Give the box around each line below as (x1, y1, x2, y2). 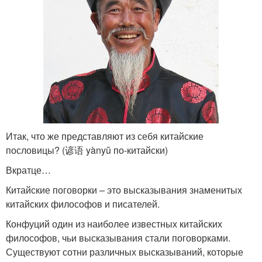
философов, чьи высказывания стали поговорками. (6, 230, 230, 244)
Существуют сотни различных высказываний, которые (6, 244, 243, 258)
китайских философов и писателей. (6, 196, 160, 211)
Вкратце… (6, 163, 51, 177)
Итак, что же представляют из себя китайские (6, 129, 204, 143)
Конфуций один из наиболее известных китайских (6, 216, 222, 230)
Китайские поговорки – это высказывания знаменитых (6, 182, 242, 196)
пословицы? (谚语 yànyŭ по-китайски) (6, 143, 168, 157)
